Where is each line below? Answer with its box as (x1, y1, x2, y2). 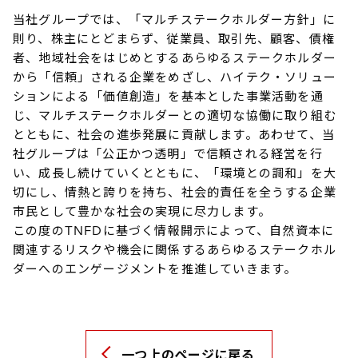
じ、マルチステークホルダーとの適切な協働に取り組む (13, 107, 337, 123)
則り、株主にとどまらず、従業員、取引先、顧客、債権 (13, 30, 336, 46)
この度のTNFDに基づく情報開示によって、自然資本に (13, 222, 335, 238)
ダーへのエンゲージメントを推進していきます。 (13, 261, 297, 276)
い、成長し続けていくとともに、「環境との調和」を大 (13, 165, 337, 181)
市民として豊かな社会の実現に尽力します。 (13, 203, 271, 219)
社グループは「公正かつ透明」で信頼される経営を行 (13, 145, 323, 161)
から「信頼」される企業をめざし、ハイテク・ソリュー (13, 69, 336, 85)
